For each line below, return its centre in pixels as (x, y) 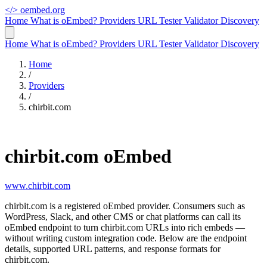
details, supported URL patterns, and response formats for (113, 249)
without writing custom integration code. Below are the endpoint (126, 238)
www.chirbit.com (38, 185)
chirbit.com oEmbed (88, 156)
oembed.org (43, 10)
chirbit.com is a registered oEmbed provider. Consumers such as (125, 206)
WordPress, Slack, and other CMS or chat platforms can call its (123, 216)
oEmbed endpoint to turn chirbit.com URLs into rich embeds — (125, 227)
